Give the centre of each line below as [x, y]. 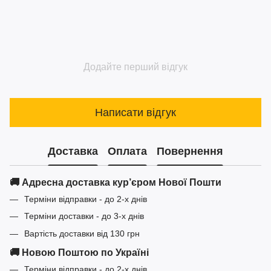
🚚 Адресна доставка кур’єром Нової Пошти [116, 182]
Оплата [127, 151]
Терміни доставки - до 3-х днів [84, 216]
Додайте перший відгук [135, 67]
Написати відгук [135, 112]
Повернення [190, 151]
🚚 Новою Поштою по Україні [79, 252]
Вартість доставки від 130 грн [82, 233]
